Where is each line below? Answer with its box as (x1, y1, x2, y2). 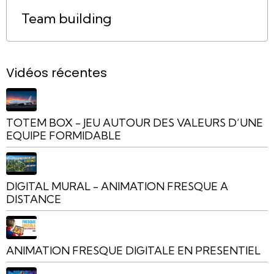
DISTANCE (6, 193, 61, 206)
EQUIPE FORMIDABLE (6, 128, 121, 142)
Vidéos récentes (6, 64, 107, 82)
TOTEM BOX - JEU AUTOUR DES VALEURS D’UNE (6, 116, 263, 129)
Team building (21, 10, 111, 28)
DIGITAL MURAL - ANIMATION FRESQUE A (6, 180, 228, 193)
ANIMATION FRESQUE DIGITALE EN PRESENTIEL (6, 243, 261, 257)
